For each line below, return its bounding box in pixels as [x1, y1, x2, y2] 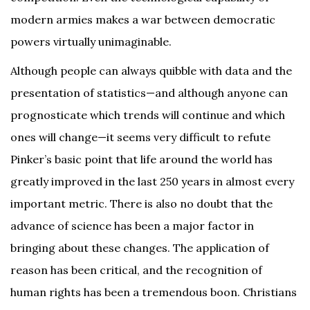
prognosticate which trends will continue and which [10, 108, 285, 122]
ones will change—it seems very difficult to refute [10, 130, 271, 144]
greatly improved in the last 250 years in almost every [10, 174, 294, 188]
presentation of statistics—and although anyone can [10, 86, 288, 100]
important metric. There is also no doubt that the [10, 197, 273, 210]
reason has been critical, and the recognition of [10, 263, 262, 277]
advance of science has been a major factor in [10, 219, 254, 232]
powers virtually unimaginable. [10, 35, 172, 48]
